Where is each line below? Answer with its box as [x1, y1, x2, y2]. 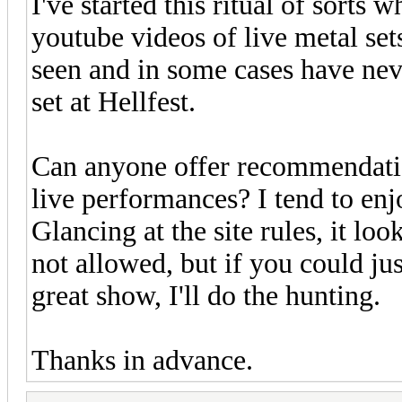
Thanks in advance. [31, 344, 253, 376]
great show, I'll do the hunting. [31, 279, 380, 311]
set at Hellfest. [31, 85, 196, 118]
